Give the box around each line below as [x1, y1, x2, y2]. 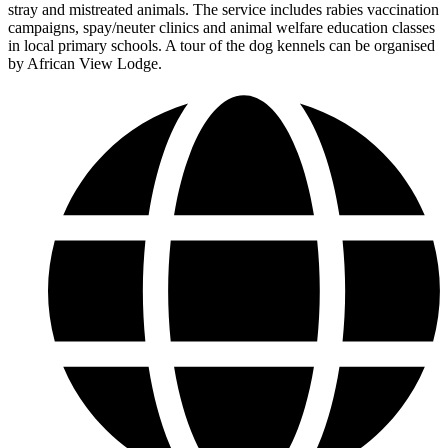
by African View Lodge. [8, 54, 162, 72]
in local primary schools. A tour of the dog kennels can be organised [8, 36, 435, 54]
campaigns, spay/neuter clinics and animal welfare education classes [8, 18, 435, 36]
